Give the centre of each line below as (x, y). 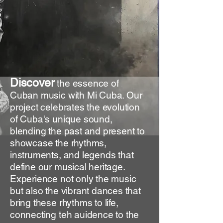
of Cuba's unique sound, (61, 119)
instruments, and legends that (72, 155)
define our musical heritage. (67, 167)
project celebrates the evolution (75, 107)
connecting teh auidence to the (75, 215)
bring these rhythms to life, (64, 203)
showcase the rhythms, (58, 143)
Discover (32, 83)
